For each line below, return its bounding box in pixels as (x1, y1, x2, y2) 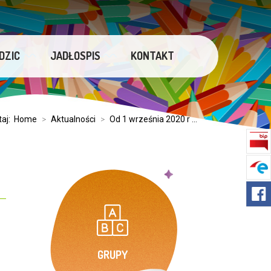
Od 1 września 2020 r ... (109, 114, 197, 124)
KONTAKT (131, 49, 175, 62)
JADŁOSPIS (50, 49, 101, 62)
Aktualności (51, 114, 96, 124)
